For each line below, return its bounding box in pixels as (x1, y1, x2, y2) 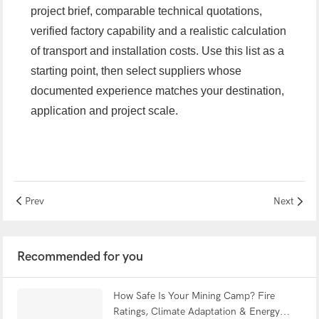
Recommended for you (16, 249, 143, 265)
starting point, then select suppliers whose (31, 65, 242, 78)
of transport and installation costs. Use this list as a (31, 45, 285, 58)
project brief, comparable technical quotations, (31, 5, 263, 18)
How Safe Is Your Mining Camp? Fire (113, 290, 275, 303)
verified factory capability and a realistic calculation (31, 25, 287, 38)
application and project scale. (31, 105, 179, 117)
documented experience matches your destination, (31, 85, 285, 98)
